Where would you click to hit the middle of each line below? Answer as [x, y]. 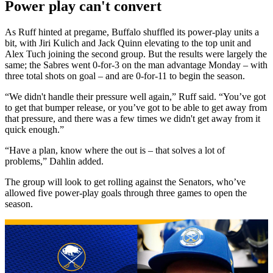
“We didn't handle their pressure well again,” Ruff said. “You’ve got [135, 97]
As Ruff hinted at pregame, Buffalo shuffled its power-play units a [132, 32]
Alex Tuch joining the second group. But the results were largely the [136, 54]
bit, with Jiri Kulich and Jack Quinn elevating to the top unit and [128, 43]
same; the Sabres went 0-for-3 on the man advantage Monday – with [136, 65]
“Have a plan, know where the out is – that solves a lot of [115, 151]
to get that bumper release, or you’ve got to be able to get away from [136, 108]
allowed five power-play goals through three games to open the [126, 193]
